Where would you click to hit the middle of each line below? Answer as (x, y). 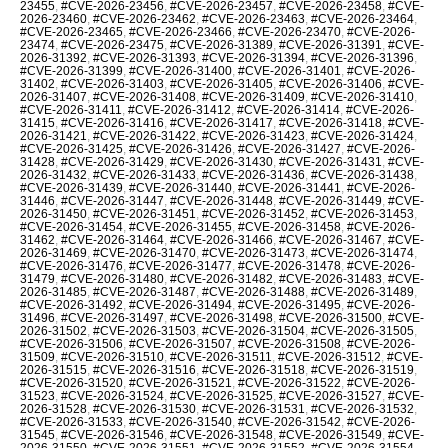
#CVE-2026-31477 (180, 265)
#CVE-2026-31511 (221, 356)
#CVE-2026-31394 (253, 57)
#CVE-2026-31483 (330, 278)
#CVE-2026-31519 (362, 369)
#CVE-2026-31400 (180, 70)
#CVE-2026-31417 (221, 122)
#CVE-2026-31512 (329, 356)
